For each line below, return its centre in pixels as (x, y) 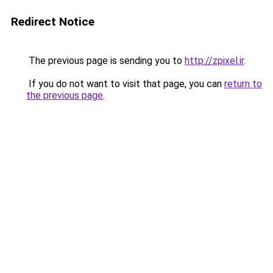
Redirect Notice (53, 22)
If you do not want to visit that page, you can (125, 84)
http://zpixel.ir (214, 61)
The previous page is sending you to (105, 61)
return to (243, 84)
